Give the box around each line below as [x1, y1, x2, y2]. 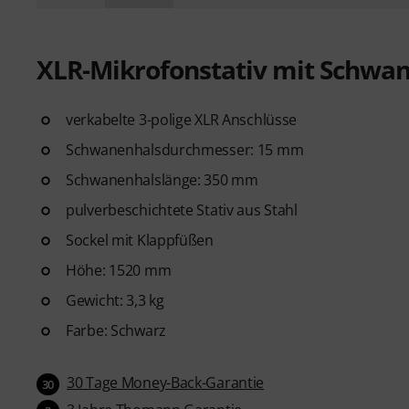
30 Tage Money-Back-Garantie [67, 372, 265, 393]
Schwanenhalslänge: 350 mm [66, 170, 258, 190]
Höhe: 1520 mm [66, 260, 172, 280]
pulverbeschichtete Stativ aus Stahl [66, 200, 298, 220]
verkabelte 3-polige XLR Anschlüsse [66, 110, 298, 130]
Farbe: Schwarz [66, 320, 166, 341]
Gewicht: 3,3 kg [66, 290, 164, 310]
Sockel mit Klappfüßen [66, 230, 214, 250]
